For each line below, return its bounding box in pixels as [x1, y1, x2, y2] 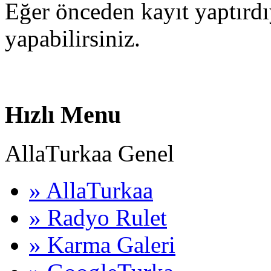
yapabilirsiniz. [5, 25, 140, 51]
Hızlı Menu [5, 100, 121, 128]
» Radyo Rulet [29, 204, 167, 231]
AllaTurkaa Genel [5, 140, 174, 167]
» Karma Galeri [29, 232, 175, 258]
